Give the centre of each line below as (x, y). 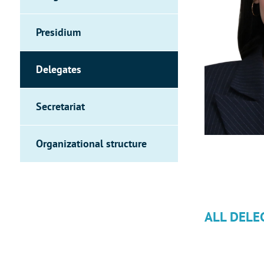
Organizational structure (91, 143)
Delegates (59, 69)
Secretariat (60, 106)
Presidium (58, 32)
